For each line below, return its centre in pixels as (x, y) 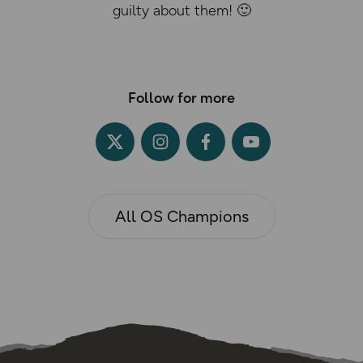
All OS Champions (181, 216)
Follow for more (181, 98)
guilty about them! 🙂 (181, 11)
